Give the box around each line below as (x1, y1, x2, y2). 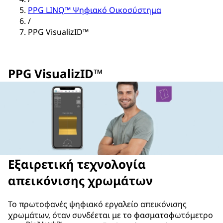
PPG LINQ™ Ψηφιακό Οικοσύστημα (28, 4, 161, 16)
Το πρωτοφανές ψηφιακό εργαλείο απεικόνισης (8, 198, 187, 210)
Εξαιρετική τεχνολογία (8, 156, 146, 173)
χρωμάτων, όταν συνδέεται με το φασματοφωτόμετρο (8, 209, 213, 221)
